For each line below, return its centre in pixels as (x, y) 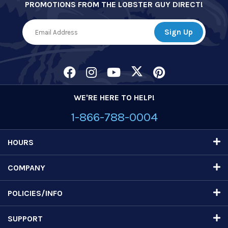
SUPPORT (25, 219)
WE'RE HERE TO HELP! (114, 98)
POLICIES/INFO (35, 193)
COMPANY (26, 168)
